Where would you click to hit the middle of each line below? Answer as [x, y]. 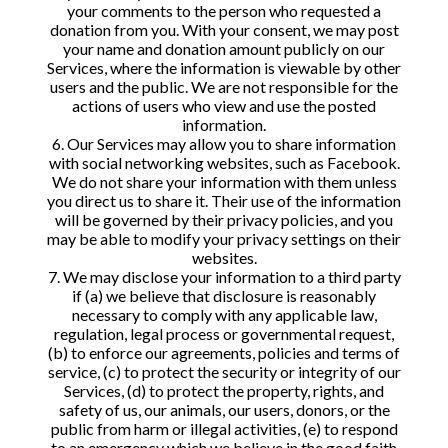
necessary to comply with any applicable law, [224, 314]
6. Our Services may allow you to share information [224, 143]
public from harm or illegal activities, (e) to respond [224, 428]
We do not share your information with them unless [224, 181]
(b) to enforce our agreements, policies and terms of [224, 352]
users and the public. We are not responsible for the [224, 86]
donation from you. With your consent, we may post [224, 29]
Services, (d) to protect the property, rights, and [224, 390]
